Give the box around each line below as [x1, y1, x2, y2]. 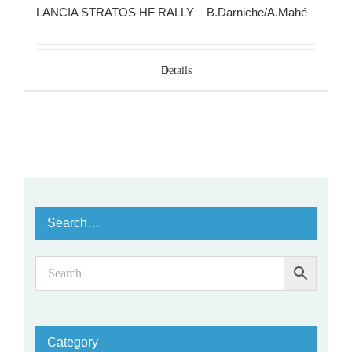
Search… [47, 215, 100, 229]
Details [160, 64, 192, 76]
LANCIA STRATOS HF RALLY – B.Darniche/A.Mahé [36, 5, 307, 19]
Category [47, 335, 98, 350]
